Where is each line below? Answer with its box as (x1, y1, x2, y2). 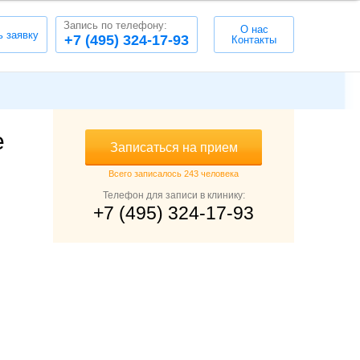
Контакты (231, 34, 276, 46)
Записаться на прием (109, 141, 238, 154)
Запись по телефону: (63, 19, 167, 31)
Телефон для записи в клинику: (102, 190, 245, 201)
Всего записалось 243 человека (108, 169, 239, 178)
